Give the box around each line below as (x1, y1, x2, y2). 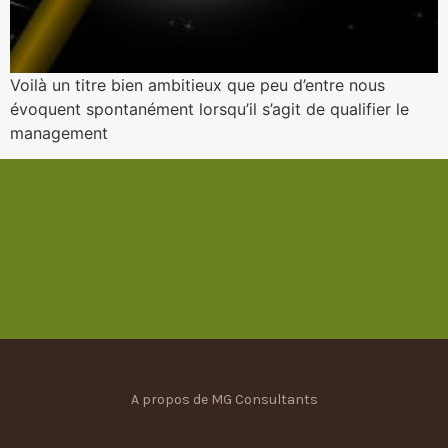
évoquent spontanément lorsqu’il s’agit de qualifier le (10, 98, 409, 119)
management (10, 122, 108, 143)
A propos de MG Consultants (130, 391, 318, 409)
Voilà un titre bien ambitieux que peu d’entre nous (10, 74, 385, 95)
